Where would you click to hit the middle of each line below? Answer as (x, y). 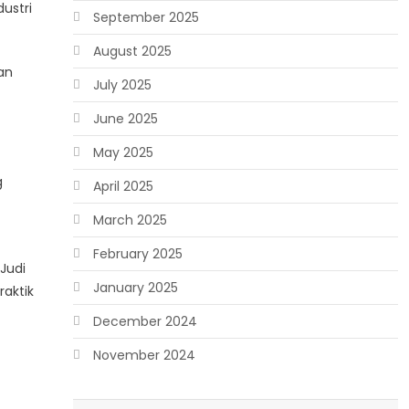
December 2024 (145, 321)
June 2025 (125, 119)
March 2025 (130, 220)
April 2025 (123, 186)
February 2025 (137, 254)
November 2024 (144, 355)
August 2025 (132, 51)
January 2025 (135, 288)
